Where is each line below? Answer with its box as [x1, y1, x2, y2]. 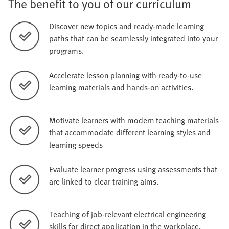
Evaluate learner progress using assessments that [49, 163, 217, 176]
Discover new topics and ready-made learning [49, 20, 204, 33]
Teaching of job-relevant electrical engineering [49, 208, 206, 221]
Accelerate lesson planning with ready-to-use [49, 69, 202, 82]
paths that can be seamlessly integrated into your [49, 32, 218, 45]
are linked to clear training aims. [49, 175, 158, 188]
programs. [49, 44, 84, 57]
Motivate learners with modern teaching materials [49, 114, 219, 127]
